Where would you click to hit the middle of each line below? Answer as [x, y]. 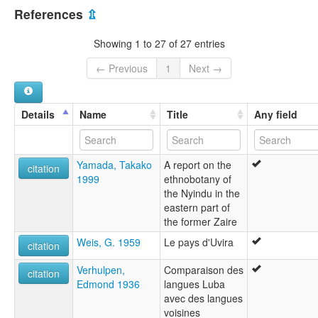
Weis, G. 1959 [109, 242]
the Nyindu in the [202, 193]
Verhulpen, [101, 270]
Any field [276, 115]
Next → [205, 68]
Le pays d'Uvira [199, 242]
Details [38, 115]
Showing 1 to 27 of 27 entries [159, 43]
